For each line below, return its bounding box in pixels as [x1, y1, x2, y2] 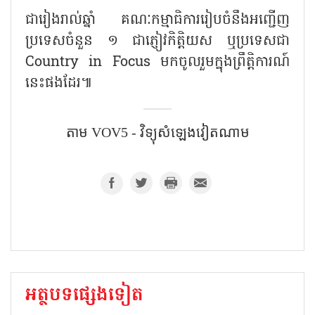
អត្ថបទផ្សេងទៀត [25, 282, 143, 309]
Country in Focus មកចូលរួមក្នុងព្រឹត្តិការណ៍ [25, 51, 290, 73]
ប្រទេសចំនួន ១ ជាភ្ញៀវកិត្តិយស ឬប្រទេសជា [25, 30, 290, 52]
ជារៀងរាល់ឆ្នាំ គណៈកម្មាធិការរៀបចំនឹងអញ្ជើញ [25, 9, 290, 31]
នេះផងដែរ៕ [25, 72, 91, 94]
